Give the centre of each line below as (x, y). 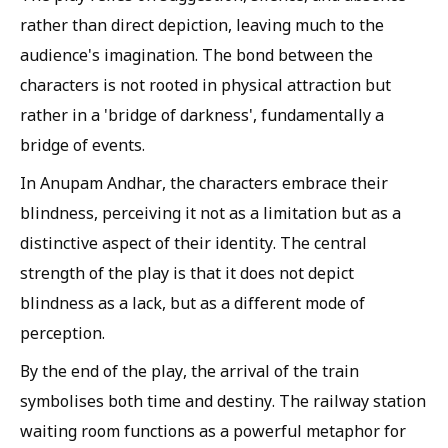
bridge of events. (82, 144)
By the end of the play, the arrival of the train (189, 370)
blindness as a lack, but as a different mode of (192, 302)
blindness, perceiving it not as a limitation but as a (210, 212)
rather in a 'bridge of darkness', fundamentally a (202, 114)
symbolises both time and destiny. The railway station (223, 400)
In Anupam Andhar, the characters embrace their (204, 182)
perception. (62, 332)
